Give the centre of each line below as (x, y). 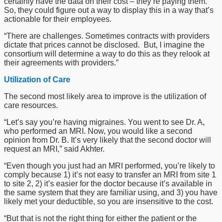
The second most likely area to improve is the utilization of (105, 96)
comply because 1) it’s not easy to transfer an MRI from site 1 (110, 175)
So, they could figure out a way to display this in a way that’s (109, 10)
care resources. (31, 105)
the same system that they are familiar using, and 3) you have (111, 193)
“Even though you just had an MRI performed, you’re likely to (110, 166)
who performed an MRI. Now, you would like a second (98, 131)
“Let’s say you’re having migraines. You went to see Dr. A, (104, 122)
